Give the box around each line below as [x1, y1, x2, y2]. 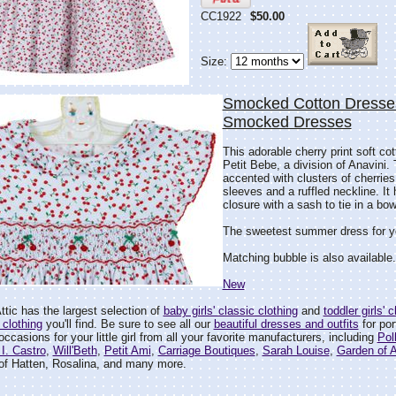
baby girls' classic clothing [163, 304, 298, 317]
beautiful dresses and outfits [213, 317, 359, 331]
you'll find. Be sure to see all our [42, 317, 214, 331]
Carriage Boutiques [157, 344, 255, 357]
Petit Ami [103, 344, 151, 357]
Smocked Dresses [222, 113, 352, 131]
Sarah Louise [262, 344, 330, 357]
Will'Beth [52, 344, 97, 357]
